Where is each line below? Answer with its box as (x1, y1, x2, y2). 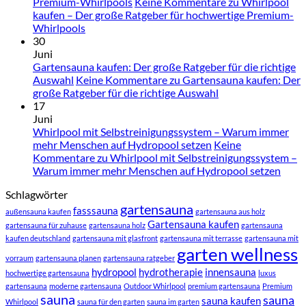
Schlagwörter (5, 187, 68, 201)
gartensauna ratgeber (103, 253, 175, 262)
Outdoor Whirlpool (124, 281, 186, 290)
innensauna (205, 265, 256, 278)
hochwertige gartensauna (5, 268, 89, 277)
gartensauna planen (36, 253, 101, 262)
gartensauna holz (89, 220, 145, 229)
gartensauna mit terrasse (160, 233, 242, 242)
